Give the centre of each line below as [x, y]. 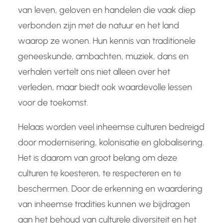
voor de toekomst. [53, 103]
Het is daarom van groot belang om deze [98, 158]
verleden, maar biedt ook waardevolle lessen [105, 87]
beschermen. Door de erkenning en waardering [110, 189]
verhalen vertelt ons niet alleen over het [94, 72]
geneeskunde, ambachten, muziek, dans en [103, 56]
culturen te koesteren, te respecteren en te [100, 173]
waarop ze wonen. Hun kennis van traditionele [107, 41]
